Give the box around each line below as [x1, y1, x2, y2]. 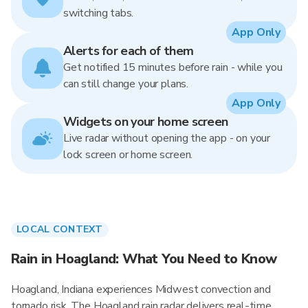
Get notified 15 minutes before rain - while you [63, 60, 283, 75]
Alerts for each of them [63, 43, 194, 59]
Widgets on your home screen [63, 113, 228, 130]
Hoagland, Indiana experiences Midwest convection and [11, 282, 271, 297]
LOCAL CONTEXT [16, 223, 103, 236]
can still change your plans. [63, 76, 188, 91]
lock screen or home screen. [63, 147, 193, 162]
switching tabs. [63, 5, 134, 21]
